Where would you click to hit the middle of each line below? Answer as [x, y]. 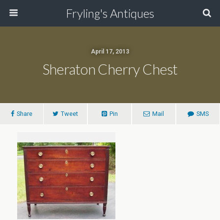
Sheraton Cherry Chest [110, 69]
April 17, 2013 [110, 52]
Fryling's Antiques [110, 13]
